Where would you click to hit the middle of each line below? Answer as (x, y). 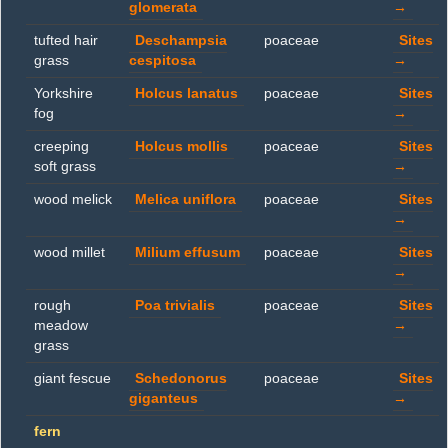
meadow (61, 325)
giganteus (163, 398)
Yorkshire (63, 93)
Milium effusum (187, 252)
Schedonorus (181, 378)
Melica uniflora (185, 199)
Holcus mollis (181, 146)
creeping (61, 146)
